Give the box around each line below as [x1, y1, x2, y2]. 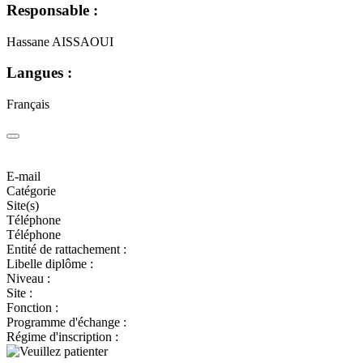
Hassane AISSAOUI [6, 34, 113, 49]
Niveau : [6, 271, 50, 285]
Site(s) [6, 198, 39, 212]
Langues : [6, 64, 72, 82]
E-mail [6, 169, 41, 183]
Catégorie [6, 183, 56, 198]
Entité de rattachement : [6, 241, 126, 256]
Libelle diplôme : [6, 256, 93, 271]
